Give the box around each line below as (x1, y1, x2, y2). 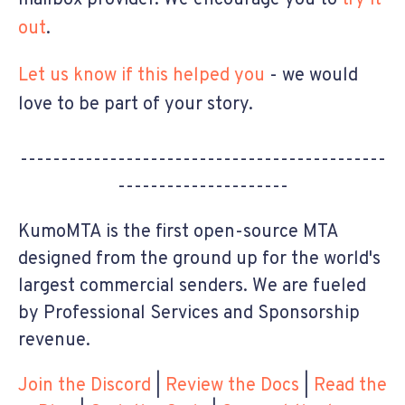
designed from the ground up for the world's (18, 247, 381, 271)
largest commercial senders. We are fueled (18, 274, 366, 298)
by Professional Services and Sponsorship (18, 301, 360, 325)
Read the (314, 373, 387, 398)
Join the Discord (18, 373, 151, 398)
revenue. (18, 328, 90, 353)
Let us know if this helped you (18, 63, 265, 88)
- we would (265, 63, 358, 88)
